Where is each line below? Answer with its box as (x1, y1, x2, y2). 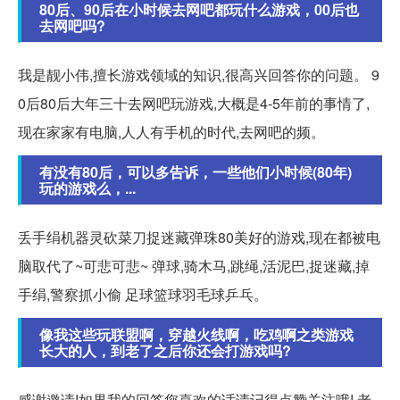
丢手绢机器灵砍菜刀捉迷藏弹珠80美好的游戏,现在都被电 (18, 227, 380, 248)
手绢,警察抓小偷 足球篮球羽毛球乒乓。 (18, 284, 268, 305)
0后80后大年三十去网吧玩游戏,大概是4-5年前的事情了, (18, 93, 370, 114)
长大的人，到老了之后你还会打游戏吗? (39, 340, 291, 362)
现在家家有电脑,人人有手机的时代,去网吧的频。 (18, 121, 325, 143)
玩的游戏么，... (39, 178, 136, 199)
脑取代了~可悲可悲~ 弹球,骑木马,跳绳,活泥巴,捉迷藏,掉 (18, 255, 370, 277)
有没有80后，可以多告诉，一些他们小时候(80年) (39, 162, 352, 183)
